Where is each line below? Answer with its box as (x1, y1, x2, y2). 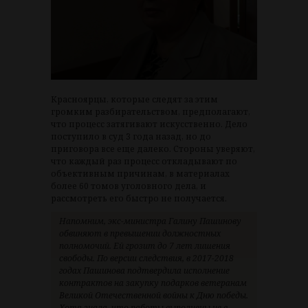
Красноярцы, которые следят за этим (51, 93, 218, 106)
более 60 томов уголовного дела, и (51, 180, 206, 192)
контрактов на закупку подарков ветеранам (59, 277, 247, 289)
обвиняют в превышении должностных (59, 228, 221, 240)
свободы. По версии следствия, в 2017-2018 (59, 252, 234, 265)
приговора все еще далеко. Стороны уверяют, (51, 143, 255, 155)
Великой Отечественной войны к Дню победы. (59, 289, 248, 302)
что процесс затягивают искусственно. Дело (51, 118, 247, 131)
